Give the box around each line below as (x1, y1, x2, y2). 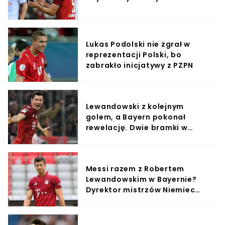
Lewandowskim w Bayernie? (85, 174, 197, 184)
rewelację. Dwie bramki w (85, 122, 188, 133)
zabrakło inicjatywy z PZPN (85, 60, 194, 70)
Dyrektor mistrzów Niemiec (85, 184, 195, 195)
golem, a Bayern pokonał (85, 111, 186, 122)
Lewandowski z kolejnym (85, 101, 184, 111)
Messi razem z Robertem (85, 163, 185, 174)
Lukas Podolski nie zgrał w (85, 39, 191, 49)
